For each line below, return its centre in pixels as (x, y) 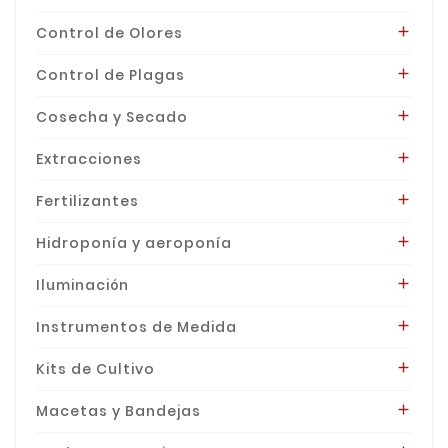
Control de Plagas (110, 74)
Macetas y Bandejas (118, 410)
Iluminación (82, 284)
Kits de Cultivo (95, 368)
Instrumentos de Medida (136, 326)
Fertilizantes (87, 200)
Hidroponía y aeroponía (134, 242)
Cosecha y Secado (112, 116)
